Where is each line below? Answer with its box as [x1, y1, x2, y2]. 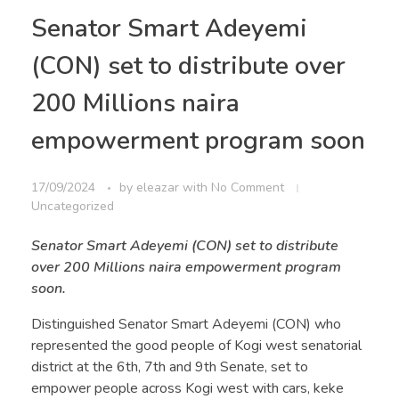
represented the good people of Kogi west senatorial [31, 336, 362, 356]
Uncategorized [31, 198, 114, 216]
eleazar [136, 179, 183, 197]
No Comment [211, 179, 284, 197]
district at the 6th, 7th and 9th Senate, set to [31, 357, 308, 378]
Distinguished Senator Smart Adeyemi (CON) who [31, 314, 341, 335]
